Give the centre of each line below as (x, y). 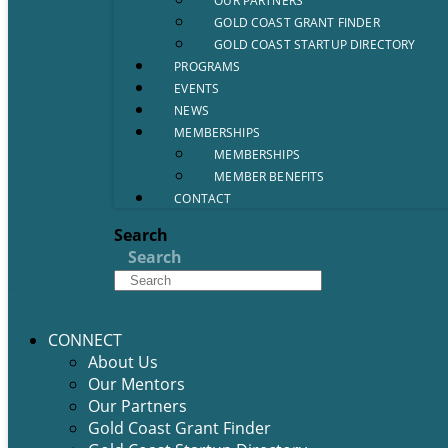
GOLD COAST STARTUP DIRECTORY (315, 44)
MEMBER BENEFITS (269, 176)
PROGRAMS (207, 66)
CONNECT (85, 340)
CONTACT (203, 198)
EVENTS (197, 88)
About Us (123, 362)
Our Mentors (136, 384)
